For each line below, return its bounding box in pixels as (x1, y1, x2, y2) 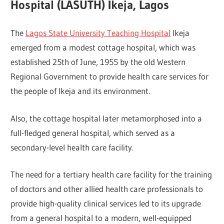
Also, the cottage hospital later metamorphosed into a (10, 112, 202, 123)
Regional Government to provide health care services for (10, 71, 209, 82)
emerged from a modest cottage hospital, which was (10, 42, 196, 53)
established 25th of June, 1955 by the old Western (10, 56, 186, 67)
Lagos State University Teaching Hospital (25, 27, 171, 38)
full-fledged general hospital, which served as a (10, 127, 175, 138)
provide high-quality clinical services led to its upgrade (10, 198, 201, 209)
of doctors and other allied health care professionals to (10, 183, 203, 194)
